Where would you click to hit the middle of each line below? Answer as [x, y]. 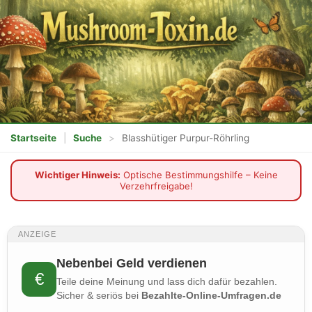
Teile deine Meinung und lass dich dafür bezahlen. [167, 281]
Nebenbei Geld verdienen [132, 263]
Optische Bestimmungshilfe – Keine [199, 174]
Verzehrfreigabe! [156, 186]
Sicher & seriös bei [99, 295]
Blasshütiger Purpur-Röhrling [186, 138]
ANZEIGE [38, 234]
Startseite [33, 138]
